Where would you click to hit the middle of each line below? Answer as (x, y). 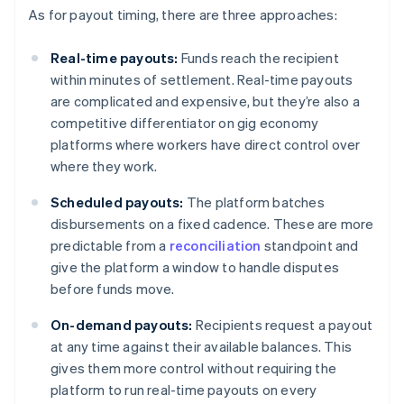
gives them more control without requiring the (194, 368)
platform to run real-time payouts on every (184, 390)
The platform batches (254, 202)
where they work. (104, 166)
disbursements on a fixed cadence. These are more (212, 224)
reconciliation (215, 246)
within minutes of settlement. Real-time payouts (202, 80)
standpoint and (310, 246)
